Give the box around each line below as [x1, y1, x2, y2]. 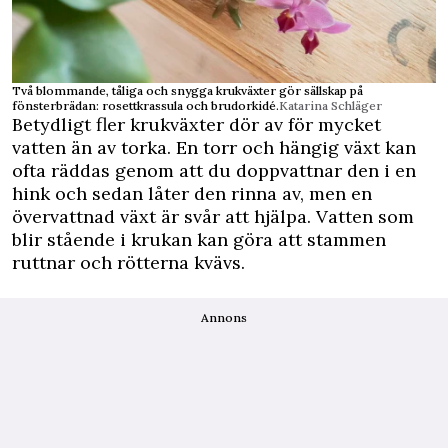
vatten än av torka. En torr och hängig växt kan [12, 136, 416, 160]
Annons [201, 310, 247, 326]
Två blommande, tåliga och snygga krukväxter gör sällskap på [12, 83, 363, 99]
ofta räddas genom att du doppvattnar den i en [12, 159, 416, 183]
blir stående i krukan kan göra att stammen [12, 228, 386, 252]
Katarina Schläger [279, 98, 382, 114]
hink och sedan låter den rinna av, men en [12, 182, 372, 206]
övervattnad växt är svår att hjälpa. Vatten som [12, 205, 414, 229]
